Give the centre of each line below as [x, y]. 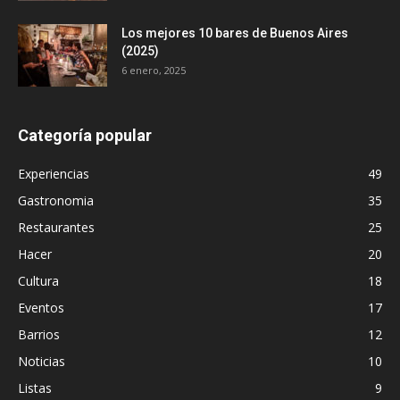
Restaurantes [56, 228]
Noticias [42, 362]
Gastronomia [56, 201]
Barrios [39, 335]
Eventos [41, 308]
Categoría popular [85, 136]
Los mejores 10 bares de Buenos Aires [235, 33]
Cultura [38, 281]
